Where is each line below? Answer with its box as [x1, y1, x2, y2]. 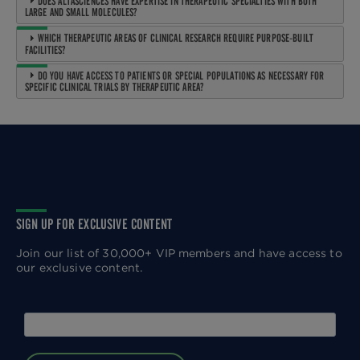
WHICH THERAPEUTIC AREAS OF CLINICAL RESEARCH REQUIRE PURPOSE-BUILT [37, 31, 314, 45]
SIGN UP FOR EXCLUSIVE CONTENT [16, 216, 173, 233]
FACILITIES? [24, 43, 66, 56]
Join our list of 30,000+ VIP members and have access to [16, 246, 342, 261]
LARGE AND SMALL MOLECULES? [24, 6, 137, 19]
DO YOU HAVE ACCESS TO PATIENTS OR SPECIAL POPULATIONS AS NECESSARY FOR [37, 68, 325, 82]
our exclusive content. [16, 260, 143, 276]
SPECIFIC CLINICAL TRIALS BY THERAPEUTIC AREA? [24, 80, 204, 94]
